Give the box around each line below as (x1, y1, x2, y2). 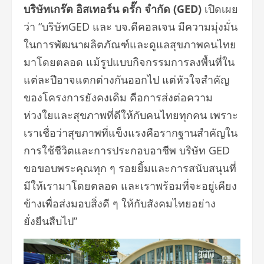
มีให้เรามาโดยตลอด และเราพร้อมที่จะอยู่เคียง (24, 179, 237, 193)
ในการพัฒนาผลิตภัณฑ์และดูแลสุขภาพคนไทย (24, 37, 236, 52)
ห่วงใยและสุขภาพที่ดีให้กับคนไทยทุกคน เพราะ (24, 108, 238, 123)
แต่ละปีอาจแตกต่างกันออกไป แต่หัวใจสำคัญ (24, 72, 229, 87)
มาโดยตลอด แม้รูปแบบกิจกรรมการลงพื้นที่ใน (24, 55, 235, 70)
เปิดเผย (202, 2, 238, 16)
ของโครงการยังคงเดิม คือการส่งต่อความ (24, 90, 213, 105)
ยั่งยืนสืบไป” (24, 214, 77, 229)
